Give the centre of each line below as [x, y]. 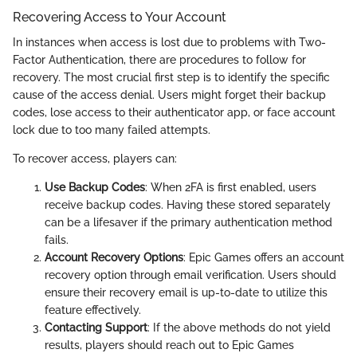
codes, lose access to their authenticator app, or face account [174, 113]
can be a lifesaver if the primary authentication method [188, 223]
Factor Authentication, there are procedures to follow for [159, 60]
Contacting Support [96, 328]
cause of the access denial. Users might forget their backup [169, 95]
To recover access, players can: [95, 159]
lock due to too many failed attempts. [112, 130]
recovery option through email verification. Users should [190, 275]
